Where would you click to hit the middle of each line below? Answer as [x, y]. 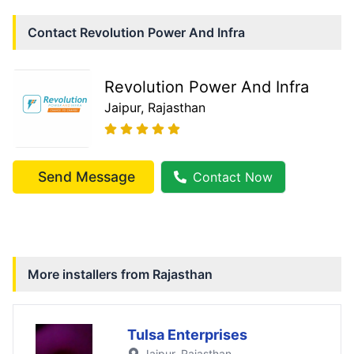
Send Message [87, 176]
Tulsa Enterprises [187, 334]
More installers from [90, 274]
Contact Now [233, 177]
